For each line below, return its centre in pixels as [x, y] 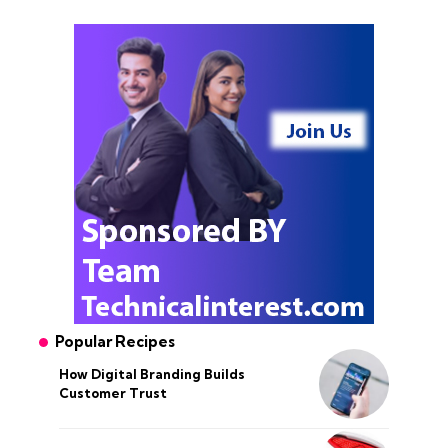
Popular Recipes [115, 342]
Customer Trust [113, 393]
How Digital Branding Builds [152, 374]
